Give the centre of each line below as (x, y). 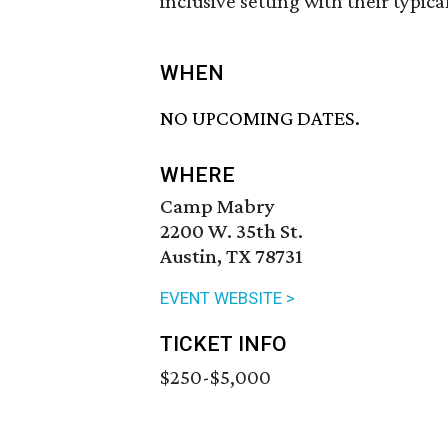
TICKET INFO (223, 344)
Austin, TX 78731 (231, 256)
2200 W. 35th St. (231, 231)
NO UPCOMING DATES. (260, 118)
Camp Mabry (217, 206)
